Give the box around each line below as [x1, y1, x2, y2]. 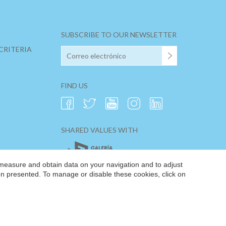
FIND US [61, 81, 88, 90]
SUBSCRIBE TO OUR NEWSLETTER [61, 30, 177, 39]
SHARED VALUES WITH [61, 126, 138, 135]
